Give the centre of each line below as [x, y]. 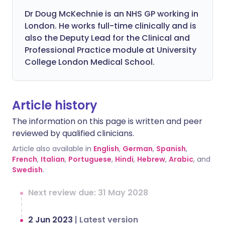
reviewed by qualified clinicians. [73, 133]
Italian [53, 159]
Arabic [181, 159]
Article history [55, 105]
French [25, 159]
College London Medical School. [90, 62]
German [138, 149]
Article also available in [52, 149]
